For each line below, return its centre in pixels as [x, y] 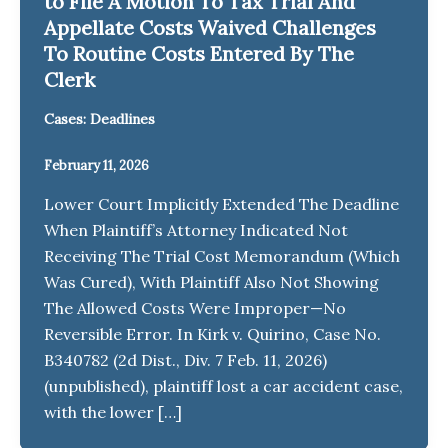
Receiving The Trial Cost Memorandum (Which [222, 255]
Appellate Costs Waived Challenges [210, 27]
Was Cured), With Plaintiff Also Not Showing [211, 281]
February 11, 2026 [96, 165]
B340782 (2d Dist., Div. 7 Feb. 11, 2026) [185, 359]
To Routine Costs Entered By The [199, 53]
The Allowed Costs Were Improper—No [195, 307]
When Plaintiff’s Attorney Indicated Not [196, 229]
